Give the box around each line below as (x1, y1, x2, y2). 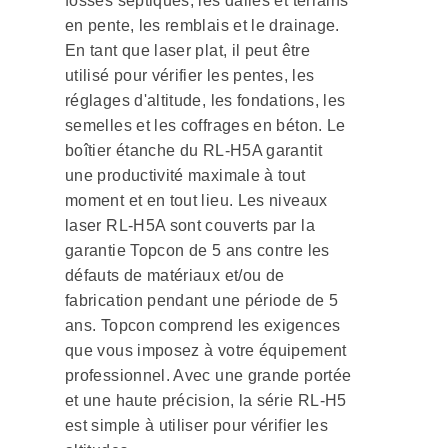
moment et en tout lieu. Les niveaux (65, 192, 328, 210)
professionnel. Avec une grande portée (65, 367, 352, 385)
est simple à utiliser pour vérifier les (65, 417, 329, 435)
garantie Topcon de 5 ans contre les (65, 242, 330, 260)
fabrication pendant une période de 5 (65, 292, 338, 310)
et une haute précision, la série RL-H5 (65, 392, 347, 410)
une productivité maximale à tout (65, 167, 306, 185)
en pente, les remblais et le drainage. (65, 17, 340, 35)
